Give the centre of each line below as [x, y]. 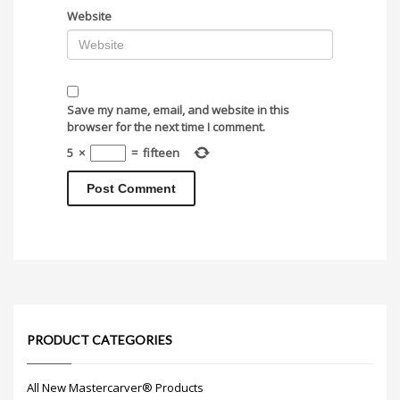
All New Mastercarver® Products [115, 387]
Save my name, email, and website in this [178, 110]
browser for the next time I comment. [166, 127]
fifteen [161, 153]
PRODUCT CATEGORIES [100, 340]
